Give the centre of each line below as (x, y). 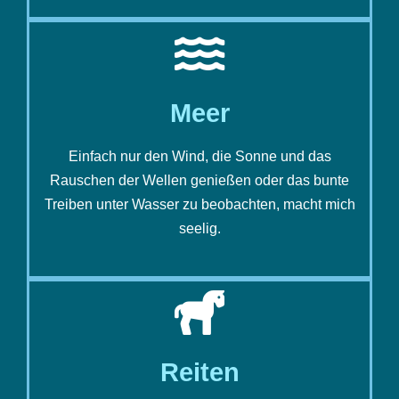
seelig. (199, 229)
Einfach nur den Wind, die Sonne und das (199, 157)
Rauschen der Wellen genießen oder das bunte (199, 181)
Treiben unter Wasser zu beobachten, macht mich (199, 205)
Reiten (199, 373)
